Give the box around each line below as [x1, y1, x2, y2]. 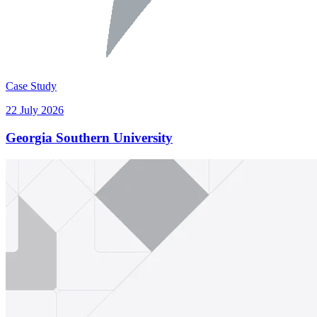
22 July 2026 [6, 104, 64, 117]
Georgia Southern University [6, 129, 173, 145]
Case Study [6, 80, 57, 93]
